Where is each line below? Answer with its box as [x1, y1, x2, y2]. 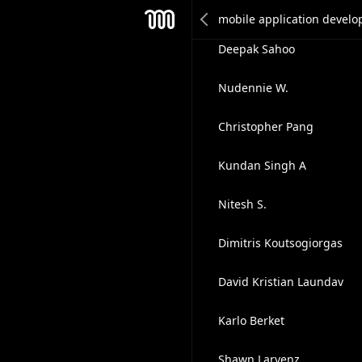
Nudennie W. [217, 80, 288, 95]
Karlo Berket [217, 313, 284, 328]
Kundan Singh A [217, 158, 306, 173]
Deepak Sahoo [217, 41, 295, 57]
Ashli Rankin [217, 2, 285, 18]
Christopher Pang [217, 119, 314, 134]
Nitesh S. [217, 196, 267, 212]
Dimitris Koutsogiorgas [217, 235, 343, 250]
